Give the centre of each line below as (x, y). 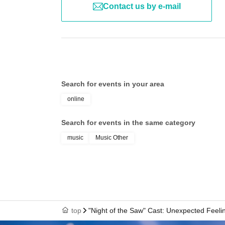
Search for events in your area (113, 84)
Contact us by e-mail (142, 6)
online (76, 99)
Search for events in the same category (128, 123)
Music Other (112, 138)
